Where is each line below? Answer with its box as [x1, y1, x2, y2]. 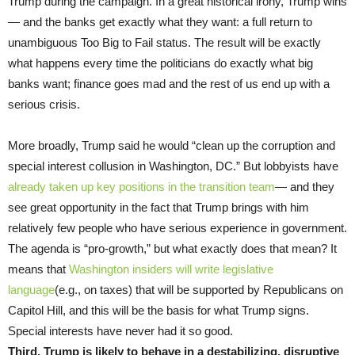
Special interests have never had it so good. [8, 324, 233, 338]
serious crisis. [8, 97, 80, 112]
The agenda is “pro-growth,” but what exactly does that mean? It [8, 242, 337, 256]
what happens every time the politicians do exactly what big [8, 56, 313, 71]
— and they [275, 180, 334, 194]
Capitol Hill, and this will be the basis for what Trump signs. [8, 303, 309, 318]
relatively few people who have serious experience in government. [8, 221, 347, 235]
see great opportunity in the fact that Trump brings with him [8, 200, 309, 215]
